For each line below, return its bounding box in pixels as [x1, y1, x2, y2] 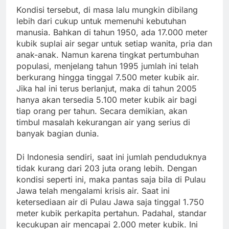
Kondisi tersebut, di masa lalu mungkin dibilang [16, 5, 198, 15]
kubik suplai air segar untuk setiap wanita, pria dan [16, 38, 212, 49]
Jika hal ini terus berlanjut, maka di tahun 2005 [16, 83, 197, 94]
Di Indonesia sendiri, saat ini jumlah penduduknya [16, 152, 207, 163]
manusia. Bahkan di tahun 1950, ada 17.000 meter [16, 27, 208, 38]
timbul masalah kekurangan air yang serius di [16, 117, 190, 128]
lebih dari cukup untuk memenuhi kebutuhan [16, 16, 186, 27]
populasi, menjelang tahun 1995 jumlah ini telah [16, 61, 198, 72]
